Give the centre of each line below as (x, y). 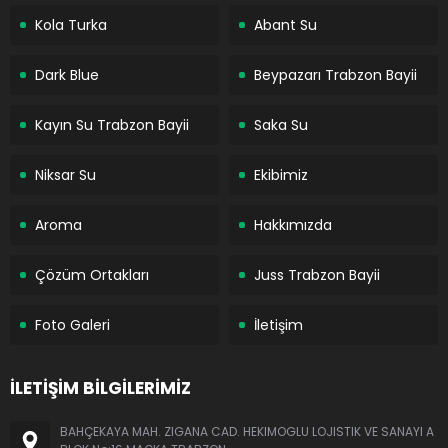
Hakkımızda (293, 224)
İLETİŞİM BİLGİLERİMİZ (100, 387)
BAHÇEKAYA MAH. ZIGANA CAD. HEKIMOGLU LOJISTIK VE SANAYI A (247, 431)
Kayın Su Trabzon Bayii (112, 124)
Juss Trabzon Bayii (317, 274)
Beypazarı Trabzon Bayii (335, 74)
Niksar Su (65, 174)
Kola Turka (71, 24)
